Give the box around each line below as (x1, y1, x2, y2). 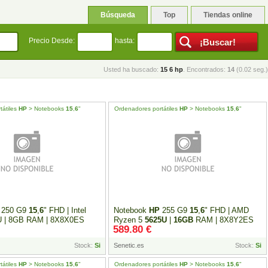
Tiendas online (203, 11, 252, 19)
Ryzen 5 (114, 215, 145, 224)
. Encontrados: (183, 66, 227, 73)
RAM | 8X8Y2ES (193, 215, 254, 224)
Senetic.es (114, 242, 145, 249)
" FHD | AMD (205, 206, 249, 215)
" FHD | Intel (44, 206, 87, 215)
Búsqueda (100, 11, 135, 19)
